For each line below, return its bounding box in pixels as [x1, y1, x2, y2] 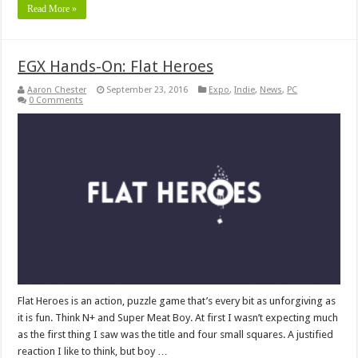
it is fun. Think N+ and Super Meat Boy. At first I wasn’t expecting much [18, 312, 339, 324]
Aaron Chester [27, 84, 87, 95]
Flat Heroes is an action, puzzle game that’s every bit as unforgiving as [18, 295, 336, 308]
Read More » [27, 2, 78, 14]
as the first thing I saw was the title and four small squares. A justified [18, 328, 334, 341]
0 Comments [29, 94, 84, 105]
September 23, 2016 [106, 84, 189, 95]
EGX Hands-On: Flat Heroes [18, 56, 214, 76]
